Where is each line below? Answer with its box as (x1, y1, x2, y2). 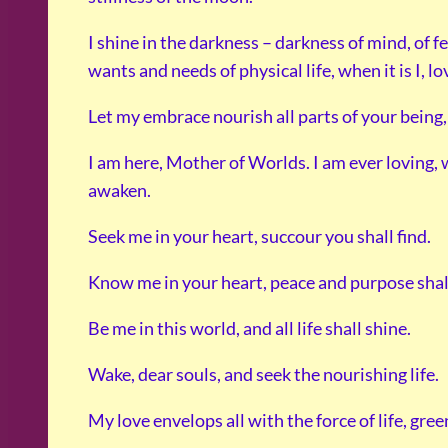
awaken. (88, 179, 151, 202)
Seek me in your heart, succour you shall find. (88, 225, 431, 248)
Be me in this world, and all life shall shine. (88, 317, 411, 340)
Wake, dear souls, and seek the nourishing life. (88, 363, 439, 386)
